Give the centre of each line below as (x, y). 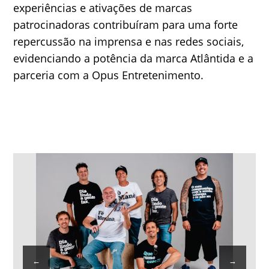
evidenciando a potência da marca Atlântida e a (134, 58)
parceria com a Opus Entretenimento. (110, 75)
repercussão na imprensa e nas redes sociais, (129, 41)
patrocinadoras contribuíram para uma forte (126, 25)
